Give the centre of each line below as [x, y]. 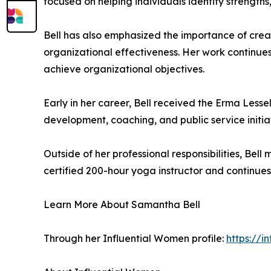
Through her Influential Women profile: [135, 239]
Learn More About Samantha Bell [122, 205]
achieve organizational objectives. [124, 69]
